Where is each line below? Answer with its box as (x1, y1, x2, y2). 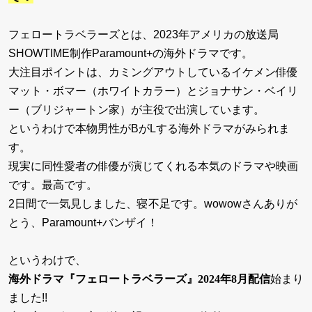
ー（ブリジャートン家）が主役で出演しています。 (8, 104, 265, 116)
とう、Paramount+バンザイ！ (8, 217, 158, 228)
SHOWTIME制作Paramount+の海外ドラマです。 (8, 47, 253, 59)
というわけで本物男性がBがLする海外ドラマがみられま (8, 123, 290, 134)
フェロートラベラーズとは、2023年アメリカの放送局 (8, 29, 279, 40)
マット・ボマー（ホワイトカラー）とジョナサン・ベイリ (8, 85, 298, 97)
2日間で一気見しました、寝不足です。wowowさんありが (8, 198, 297, 210)
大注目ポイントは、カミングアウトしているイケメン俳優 (8, 66, 298, 78)
